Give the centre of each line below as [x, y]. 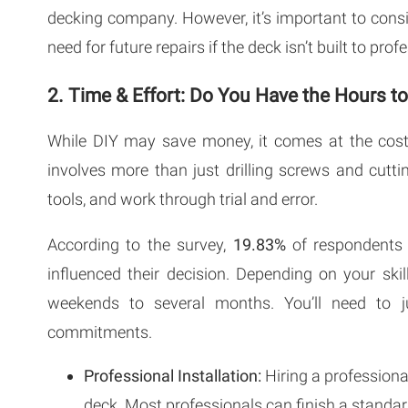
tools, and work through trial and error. [183, 199]
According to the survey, [140, 244]
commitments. [100, 331]
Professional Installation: [173, 375]
